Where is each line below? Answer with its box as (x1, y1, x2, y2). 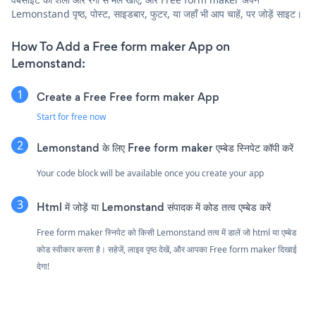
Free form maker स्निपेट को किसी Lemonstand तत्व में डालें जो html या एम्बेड (37, 226, 296, 238)
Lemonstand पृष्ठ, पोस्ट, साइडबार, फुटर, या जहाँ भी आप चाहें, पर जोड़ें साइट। (11, 6, 302, 20)
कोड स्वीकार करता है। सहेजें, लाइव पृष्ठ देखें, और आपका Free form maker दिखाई (37, 243, 297, 255)
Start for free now (37, 110, 106, 123)
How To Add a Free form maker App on (11, 37, 230, 55)
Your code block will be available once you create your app (37, 166, 264, 179)
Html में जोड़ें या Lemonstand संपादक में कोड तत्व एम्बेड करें (37, 199, 271, 214)
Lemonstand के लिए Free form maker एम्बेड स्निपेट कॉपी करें (37, 140, 293, 155)
